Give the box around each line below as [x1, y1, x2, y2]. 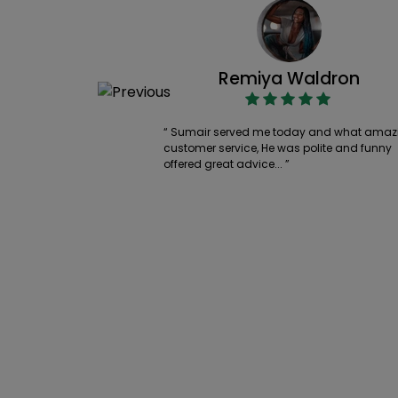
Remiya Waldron [219, 67, 361, 91]
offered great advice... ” [163, 156, 290, 171]
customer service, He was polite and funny [163, 140, 392, 155]
